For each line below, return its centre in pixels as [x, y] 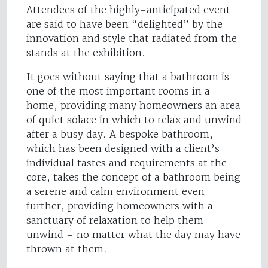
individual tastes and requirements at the [127, 163]
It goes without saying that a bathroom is [128, 77]
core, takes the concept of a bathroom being [133, 177]
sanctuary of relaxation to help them [115, 220]
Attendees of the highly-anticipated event [128, 10]
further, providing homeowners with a [120, 206]
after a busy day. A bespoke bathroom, [120, 134]
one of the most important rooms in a [118, 91]
